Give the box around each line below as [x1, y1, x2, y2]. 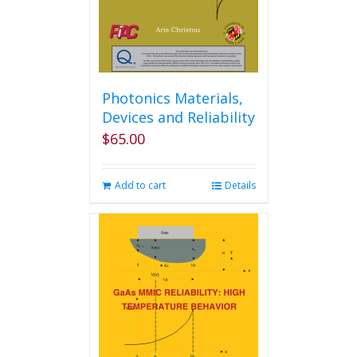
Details [224, 178, 256, 192]
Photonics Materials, [101, 88, 243, 108]
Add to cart [114, 178, 166, 192]
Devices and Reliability [101, 108, 255, 127]
